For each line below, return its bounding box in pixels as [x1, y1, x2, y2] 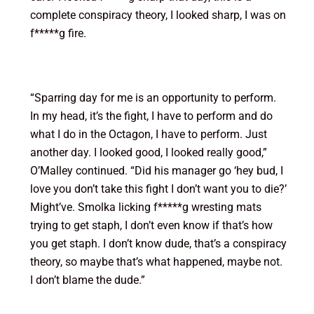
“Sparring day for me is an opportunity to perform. [29, 91, 276, 105]
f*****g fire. [29, 27, 86, 41]
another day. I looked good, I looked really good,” [29, 146, 267, 160]
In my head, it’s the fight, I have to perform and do [29, 109, 273, 123]
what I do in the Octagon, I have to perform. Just [29, 128, 267, 142]
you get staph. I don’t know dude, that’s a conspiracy [29, 237, 287, 251]
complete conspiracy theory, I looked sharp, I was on [29, 8, 286, 22]
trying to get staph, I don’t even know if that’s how [29, 219, 273, 233]
